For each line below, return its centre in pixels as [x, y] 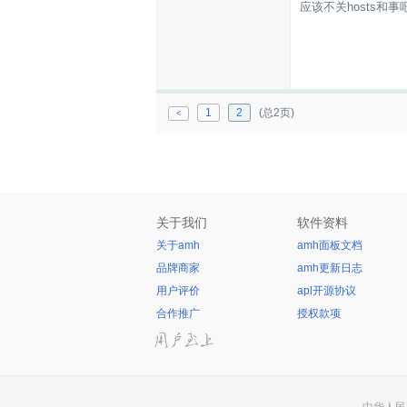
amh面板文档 [330, 245]
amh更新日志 [330, 268]
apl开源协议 [327, 291]
